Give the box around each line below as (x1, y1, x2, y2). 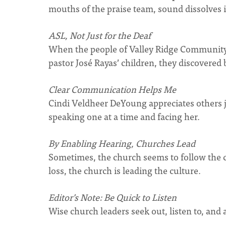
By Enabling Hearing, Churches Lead (48, 136, 195, 150)
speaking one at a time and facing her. (48, 109, 200, 124)
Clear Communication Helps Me (48, 82, 176, 96)
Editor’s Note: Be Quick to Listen (48, 190, 177, 204)
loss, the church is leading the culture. (48, 163, 201, 178)
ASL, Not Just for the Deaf (48, 28, 151, 42)
